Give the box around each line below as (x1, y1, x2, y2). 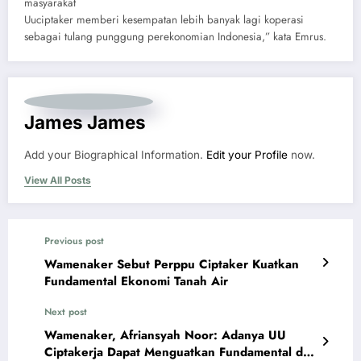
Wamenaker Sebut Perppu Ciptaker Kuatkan (44, 255, 299, 274)
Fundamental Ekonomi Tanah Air (44, 272, 228, 291)
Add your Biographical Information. (24, 148, 206, 162)
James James (24, 111, 146, 134)
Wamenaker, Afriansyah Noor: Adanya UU (44, 326, 286, 345)
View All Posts (24, 174, 91, 187)
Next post (44, 305, 87, 320)
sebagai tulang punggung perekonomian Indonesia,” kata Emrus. (24, 29, 326, 45)
